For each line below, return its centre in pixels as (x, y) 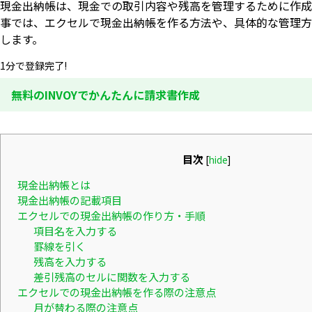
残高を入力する (70, 262)
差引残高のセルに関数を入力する (111, 277)
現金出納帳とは (54, 185)
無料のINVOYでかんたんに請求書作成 (106, 94)
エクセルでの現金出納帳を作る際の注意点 (117, 292)
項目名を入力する (75, 231)
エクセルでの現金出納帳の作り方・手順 (111, 216)
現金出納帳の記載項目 (70, 200)
